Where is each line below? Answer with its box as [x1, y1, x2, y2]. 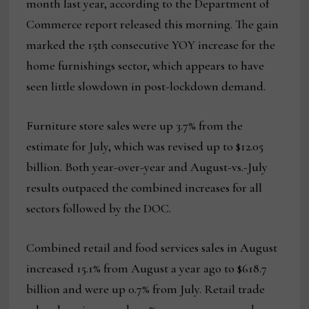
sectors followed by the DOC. [26, 201, 172, 217]
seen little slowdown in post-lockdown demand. [26, 79, 269, 94]
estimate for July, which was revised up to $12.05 [26, 139, 264, 154]
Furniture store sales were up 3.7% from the [26, 118, 243, 134]
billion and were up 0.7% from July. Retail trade [26, 281, 266, 297]
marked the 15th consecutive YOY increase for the [26, 37, 276, 53]
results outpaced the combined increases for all [26, 180, 263, 196]
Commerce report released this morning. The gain [26, 17, 279, 32]
